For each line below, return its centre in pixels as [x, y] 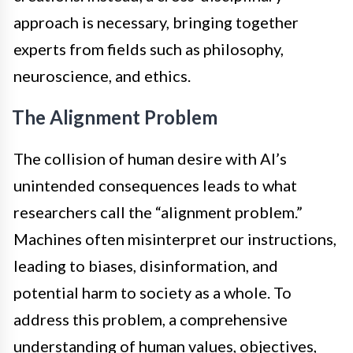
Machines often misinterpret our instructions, [175, 238]
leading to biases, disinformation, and [146, 265]
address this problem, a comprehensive [150, 319]
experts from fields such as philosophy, [149, 48]
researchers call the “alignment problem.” [158, 212]
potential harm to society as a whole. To [152, 292]
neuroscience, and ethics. [102, 75]
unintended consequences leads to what [155, 185]
